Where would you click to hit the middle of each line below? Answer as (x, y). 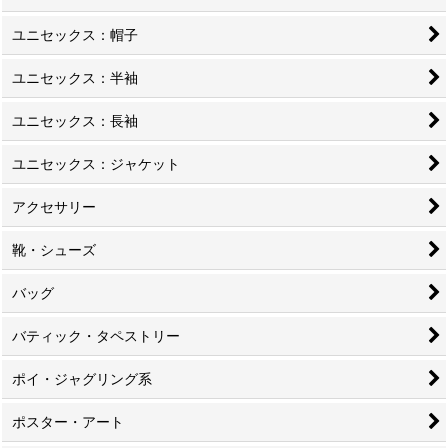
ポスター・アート (68, 421)
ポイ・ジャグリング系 (82, 378)
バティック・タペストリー (96, 335)
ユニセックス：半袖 (75, 77)
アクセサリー (54, 206)
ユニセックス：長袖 (75, 120)
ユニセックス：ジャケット (96, 163)
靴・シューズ (54, 249)
